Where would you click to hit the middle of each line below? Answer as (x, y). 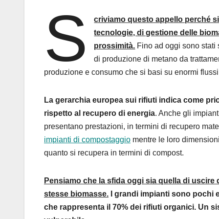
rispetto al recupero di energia (99, 113)
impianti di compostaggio (87, 140)
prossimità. (115, 46)
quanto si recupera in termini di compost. (114, 153)
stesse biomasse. (76, 194)
